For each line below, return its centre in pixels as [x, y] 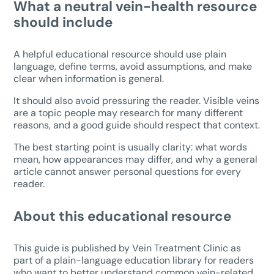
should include [63, 22]
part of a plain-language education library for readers [134, 260]
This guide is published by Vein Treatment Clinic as [128, 248]
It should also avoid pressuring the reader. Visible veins [137, 100]
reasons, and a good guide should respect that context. [137, 125]
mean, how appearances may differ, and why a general [136, 159]
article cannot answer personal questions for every [128, 171]
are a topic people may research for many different [128, 113]
